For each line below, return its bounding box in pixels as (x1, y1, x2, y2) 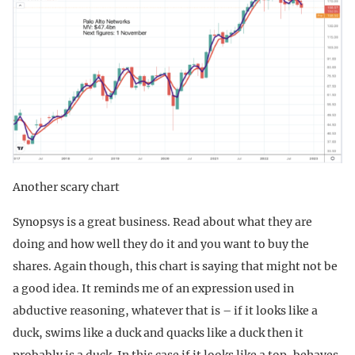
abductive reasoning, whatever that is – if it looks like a (13, 303, 318, 318)
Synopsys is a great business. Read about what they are (13, 214, 312, 229)
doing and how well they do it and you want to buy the (13, 236, 309, 251)
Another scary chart (13, 179, 120, 194)
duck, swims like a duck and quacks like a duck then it (13, 325, 303, 340)
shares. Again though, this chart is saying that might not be (13, 258, 338, 273)
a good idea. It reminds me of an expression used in (13, 281, 294, 296)
